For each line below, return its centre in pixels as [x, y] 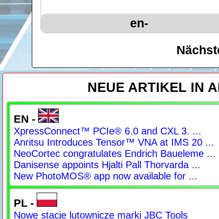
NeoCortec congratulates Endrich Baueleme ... [115, 154]
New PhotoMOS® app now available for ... [106, 176]
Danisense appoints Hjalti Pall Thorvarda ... [107, 165]
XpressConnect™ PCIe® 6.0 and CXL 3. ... [108, 131]
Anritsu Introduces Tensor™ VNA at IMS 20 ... [114, 142]
